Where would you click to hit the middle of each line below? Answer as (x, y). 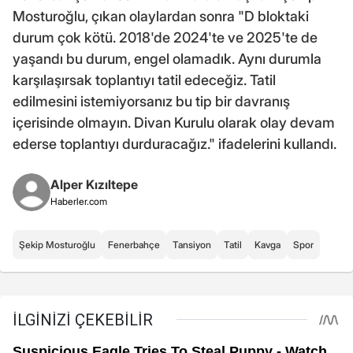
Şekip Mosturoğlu (57, 244)
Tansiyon (192, 244)
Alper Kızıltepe (94, 184)
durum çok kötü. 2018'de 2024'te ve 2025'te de (165, 37)
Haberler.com (79, 201)
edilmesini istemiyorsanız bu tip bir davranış (151, 101)
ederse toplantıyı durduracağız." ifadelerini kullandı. (175, 143)
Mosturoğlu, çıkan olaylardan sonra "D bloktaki (161, 16)
